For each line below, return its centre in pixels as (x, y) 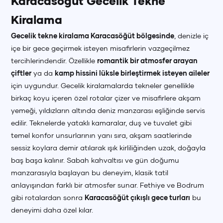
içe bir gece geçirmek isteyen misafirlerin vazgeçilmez (101, 48)
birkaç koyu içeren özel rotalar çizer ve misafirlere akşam (106, 98)
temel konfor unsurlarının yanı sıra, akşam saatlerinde (102, 135)
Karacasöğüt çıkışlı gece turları (138, 197)
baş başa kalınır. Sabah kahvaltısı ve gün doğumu (95, 160)
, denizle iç (192, 36)
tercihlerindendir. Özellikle (54, 60)
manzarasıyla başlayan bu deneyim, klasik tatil (90, 172)
